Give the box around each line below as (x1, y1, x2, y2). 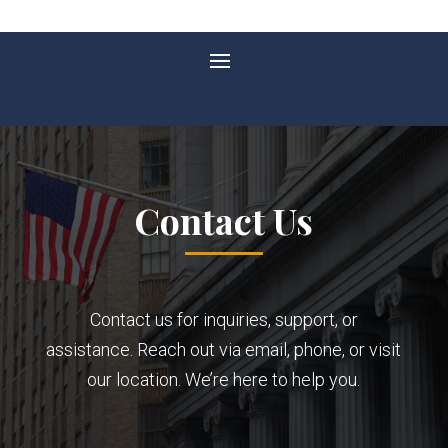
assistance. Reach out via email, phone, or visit (46, 338, 402, 360)
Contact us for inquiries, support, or (89, 308, 358, 330)
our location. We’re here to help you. (87, 368, 361, 390)
